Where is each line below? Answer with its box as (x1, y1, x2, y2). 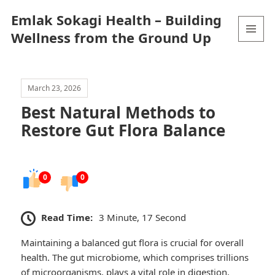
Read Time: (41, 211, 93, 224)
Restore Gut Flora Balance (21, 119, 226, 142)
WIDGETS (239, 61, 274, 72)
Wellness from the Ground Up (10, 28, 211, 47)
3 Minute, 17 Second (99, 211, 187, 224)
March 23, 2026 (28, 83, 82, 94)
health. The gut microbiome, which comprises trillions (21, 251, 249, 264)
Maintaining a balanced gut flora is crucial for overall (21, 236, 244, 249)
